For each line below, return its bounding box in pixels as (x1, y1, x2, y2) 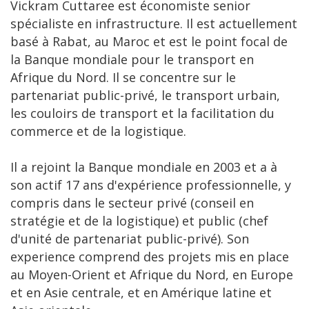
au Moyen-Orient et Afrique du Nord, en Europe (10, 266, 293, 283)
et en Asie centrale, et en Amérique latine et (10, 284, 272, 301)
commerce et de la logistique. (10, 123, 186, 139)
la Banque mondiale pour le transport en (10, 51, 254, 68)
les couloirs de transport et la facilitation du (10, 105, 275, 121)
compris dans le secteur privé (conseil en (10, 195, 254, 211)
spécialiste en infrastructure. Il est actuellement (10, 15, 297, 32)
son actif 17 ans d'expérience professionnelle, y (10, 177, 291, 193)
